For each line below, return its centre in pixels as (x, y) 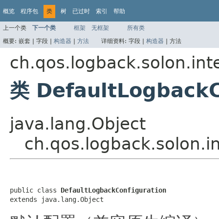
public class (35, 190)
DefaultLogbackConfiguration (113, 190)
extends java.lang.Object (57, 199)
